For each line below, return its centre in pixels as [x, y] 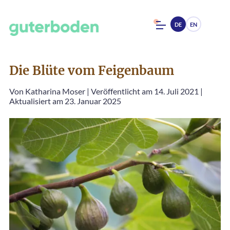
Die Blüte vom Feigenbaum [92, 71]
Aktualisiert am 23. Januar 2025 [65, 101]
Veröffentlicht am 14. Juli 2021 [145, 91]
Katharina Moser [55, 91]
